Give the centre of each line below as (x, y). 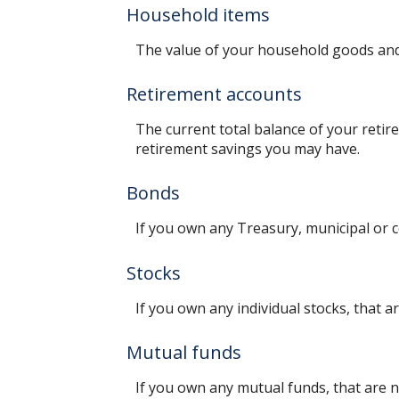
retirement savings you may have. (248, 149)
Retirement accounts (214, 94)
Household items (198, 15)
